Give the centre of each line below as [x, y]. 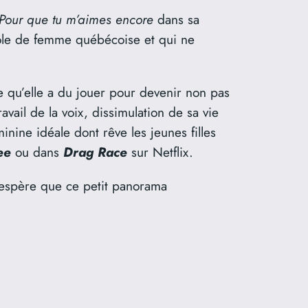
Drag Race [97, 152]
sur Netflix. [162, 152]
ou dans [37, 152]
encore [134, 20]
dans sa [176, 20]
